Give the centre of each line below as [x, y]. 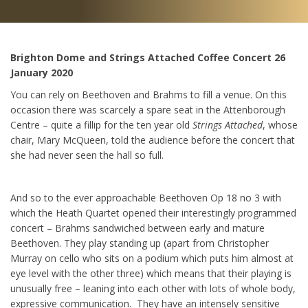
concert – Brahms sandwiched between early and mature [137, 228]
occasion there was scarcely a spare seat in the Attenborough [148, 110]
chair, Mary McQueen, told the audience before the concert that [153, 140]
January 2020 [42, 73]
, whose [280, 125]
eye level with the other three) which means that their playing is [151, 273]
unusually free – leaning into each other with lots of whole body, [153, 288]
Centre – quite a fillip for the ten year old [101, 125]
